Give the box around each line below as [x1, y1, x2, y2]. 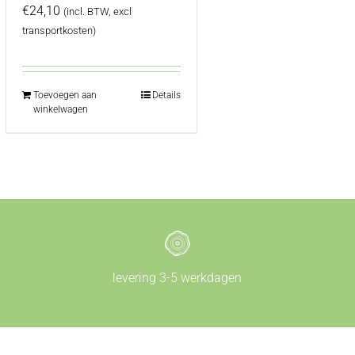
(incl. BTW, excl [63, 6, 132, 17]
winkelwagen [33, 104, 88, 115]
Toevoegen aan [33, 90, 97, 101]
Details [152, 90, 181, 101]
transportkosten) [22, 25, 96, 36]
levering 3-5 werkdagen [113, 270, 242, 285]
